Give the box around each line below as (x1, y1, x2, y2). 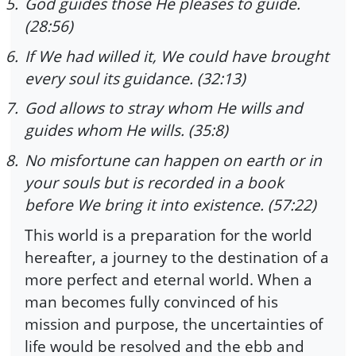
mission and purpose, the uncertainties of (25, 312, 323, 335)
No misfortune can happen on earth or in (25, 149, 322, 172)
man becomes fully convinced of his (25, 290, 278, 312)
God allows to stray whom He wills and (25, 97, 303, 119)
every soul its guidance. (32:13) (25, 67, 246, 89)
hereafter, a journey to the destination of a (25, 246, 329, 268)
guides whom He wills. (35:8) (25, 119, 228, 141)
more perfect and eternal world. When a (25, 268, 312, 290)
